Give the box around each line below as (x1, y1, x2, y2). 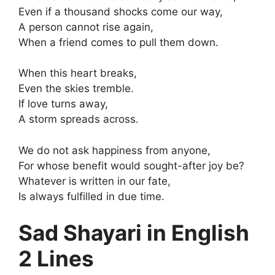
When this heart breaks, (18, 67, 137, 79)
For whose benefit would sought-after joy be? (18, 159, 244, 172)
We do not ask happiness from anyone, (18, 144, 211, 157)
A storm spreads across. (18, 113, 139, 125)
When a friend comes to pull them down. (18, 36, 219, 48)
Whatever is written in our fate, (18, 174, 171, 187)
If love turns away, (18, 98, 108, 110)
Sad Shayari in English (18, 220, 249, 246)
